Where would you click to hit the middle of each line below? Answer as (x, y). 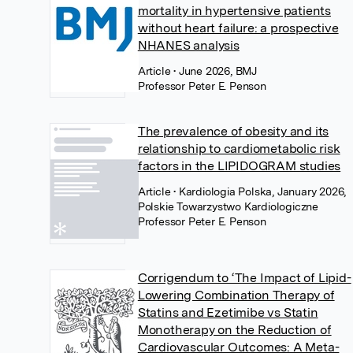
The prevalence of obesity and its (233, 131)
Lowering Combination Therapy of (236, 295)
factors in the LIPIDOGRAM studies (239, 166)
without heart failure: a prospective (238, 28)
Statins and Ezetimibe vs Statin (228, 312)
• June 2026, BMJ (215, 71)
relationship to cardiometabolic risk (239, 149)
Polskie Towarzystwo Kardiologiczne (228, 206)
